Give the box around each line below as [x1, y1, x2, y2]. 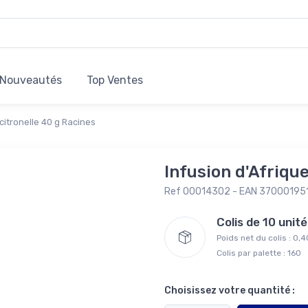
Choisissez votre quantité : [164, 285, 295, 297]
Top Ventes [86, 74, 143, 87]
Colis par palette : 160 [217, 248, 301, 258]
